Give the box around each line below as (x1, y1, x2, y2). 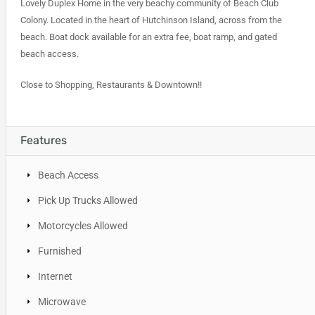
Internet (37, 270, 72, 282)
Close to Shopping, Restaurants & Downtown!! (20, 79, 202, 90)
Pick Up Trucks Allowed (37, 194, 138, 206)
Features (20, 133, 67, 147)
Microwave (37, 295, 86, 307)
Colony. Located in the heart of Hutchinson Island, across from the (20, 14, 282, 25)
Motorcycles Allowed (37, 219, 128, 231)
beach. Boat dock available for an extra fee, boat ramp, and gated (20, 31, 277, 42)
